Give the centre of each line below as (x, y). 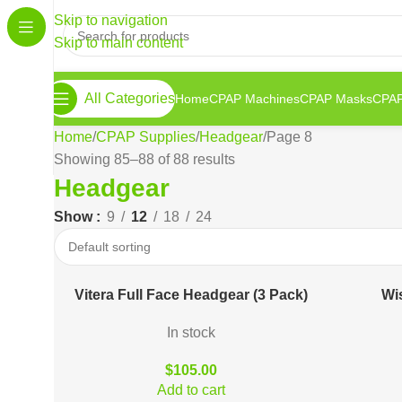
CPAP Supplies (146, 137)
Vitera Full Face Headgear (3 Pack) (191, 295)
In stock (191, 332)
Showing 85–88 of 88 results (144, 159)
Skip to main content (118, 43)
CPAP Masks (336, 99)
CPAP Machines (254, 99)
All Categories (130, 98)
